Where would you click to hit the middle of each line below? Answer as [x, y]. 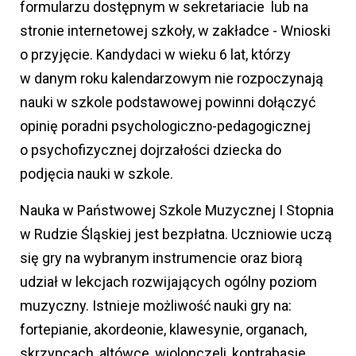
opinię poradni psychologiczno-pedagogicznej [165, 126]
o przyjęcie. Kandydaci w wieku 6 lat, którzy [155, 54]
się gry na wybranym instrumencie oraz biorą [161, 257]
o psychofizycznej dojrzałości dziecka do [151, 149]
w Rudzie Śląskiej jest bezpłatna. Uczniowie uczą [176, 234]
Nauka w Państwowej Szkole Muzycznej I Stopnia [177, 210]
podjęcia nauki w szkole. [97, 173]
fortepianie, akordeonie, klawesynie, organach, [163, 329]
